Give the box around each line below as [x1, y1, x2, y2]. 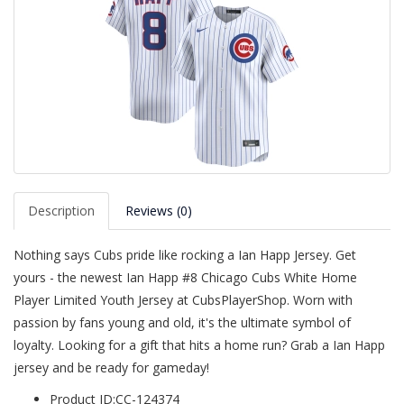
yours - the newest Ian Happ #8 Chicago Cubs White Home [14, 269, 357, 286]
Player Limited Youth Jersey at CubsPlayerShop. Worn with [14, 291, 353, 308]
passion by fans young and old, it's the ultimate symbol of [14, 314, 351, 331]
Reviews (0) [125, 202, 192, 219]
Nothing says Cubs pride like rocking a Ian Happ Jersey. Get [14, 246, 356, 263]
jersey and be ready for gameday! [14, 359, 209, 376]
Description [28, 202, 95, 219]
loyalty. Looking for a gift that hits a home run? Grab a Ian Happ [14, 336, 385, 353]
